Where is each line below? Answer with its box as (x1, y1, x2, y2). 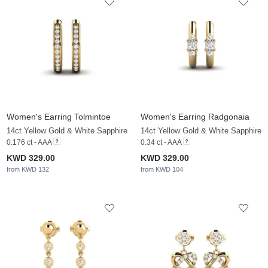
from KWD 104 (141, 166, 183, 173)
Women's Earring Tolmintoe (7, 112, 111, 122)
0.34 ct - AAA (141, 138, 181, 147)
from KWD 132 (7, 166, 49, 173)
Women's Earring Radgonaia (141, 112, 249, 122)
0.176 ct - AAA (7, 138, 51, 147)
